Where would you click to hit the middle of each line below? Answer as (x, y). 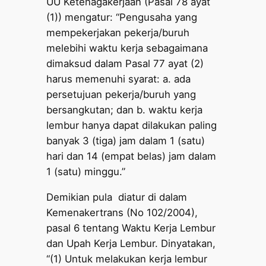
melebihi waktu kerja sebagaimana (127, 48)
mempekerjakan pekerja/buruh (118, 32)
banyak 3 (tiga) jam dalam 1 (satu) (126, 140)
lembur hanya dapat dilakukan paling (132, 125)
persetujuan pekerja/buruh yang (121, 94)
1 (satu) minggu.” (86, 171)
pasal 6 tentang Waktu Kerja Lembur (131, 228)
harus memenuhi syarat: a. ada (119, 79)
